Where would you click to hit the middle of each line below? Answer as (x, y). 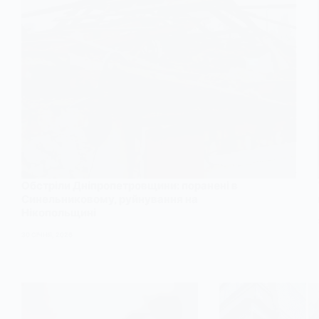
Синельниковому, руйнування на (110, 199)
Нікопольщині (59, 213)
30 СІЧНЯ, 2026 (47, 234)
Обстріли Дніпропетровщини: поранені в (130, 186)
